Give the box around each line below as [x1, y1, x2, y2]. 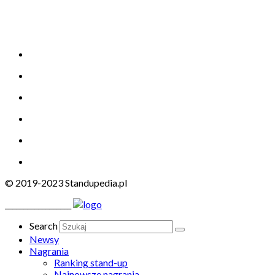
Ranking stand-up [54, 256, 128, 268]
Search [29, 219, 58, 231]
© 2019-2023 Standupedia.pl [5, 176, 127, 188]
